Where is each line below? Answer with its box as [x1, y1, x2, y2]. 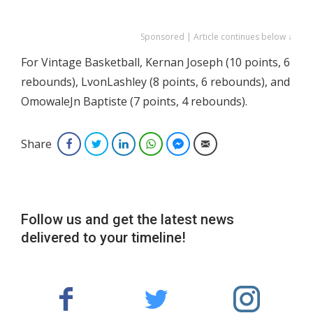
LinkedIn [134, 137, 167, 150]
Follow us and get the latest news [21, 210, 234, 228]
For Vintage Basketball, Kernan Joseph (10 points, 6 [21, 54, 290, 70]
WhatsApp [161, 137, 203, 150]
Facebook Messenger [189, 137, 273, 150]
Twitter [107, 137, 134, 150]
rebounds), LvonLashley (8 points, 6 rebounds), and [21, 73, 290, 89]
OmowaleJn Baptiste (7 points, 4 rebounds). [21, 93, 247, 109]
